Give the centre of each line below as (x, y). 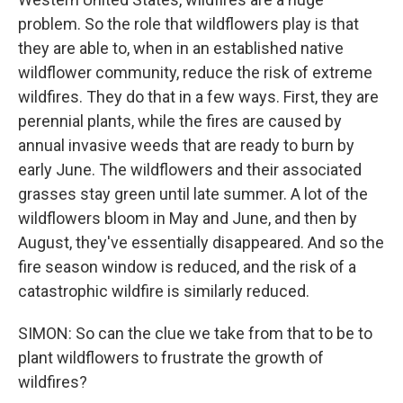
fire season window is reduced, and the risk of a (187, 267)
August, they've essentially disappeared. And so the (201, 242)
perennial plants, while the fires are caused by (180, 121)
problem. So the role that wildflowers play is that (188, 24)
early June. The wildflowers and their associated (190, 170)
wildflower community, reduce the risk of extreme (195, 72)
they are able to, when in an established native (181, 48)
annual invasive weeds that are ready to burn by (186, 145)
